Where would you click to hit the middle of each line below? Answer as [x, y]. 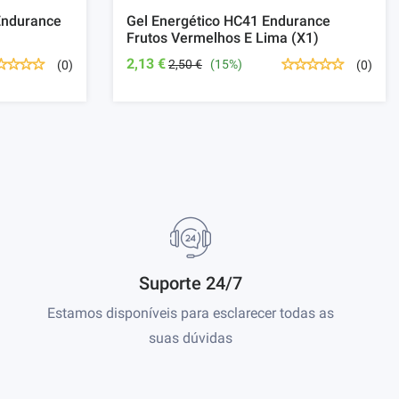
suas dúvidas [191, 338]
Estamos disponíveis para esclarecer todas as [191, 313]
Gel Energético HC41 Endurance [228, 21]
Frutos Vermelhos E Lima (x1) [223, 38]
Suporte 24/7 [191, 284]
